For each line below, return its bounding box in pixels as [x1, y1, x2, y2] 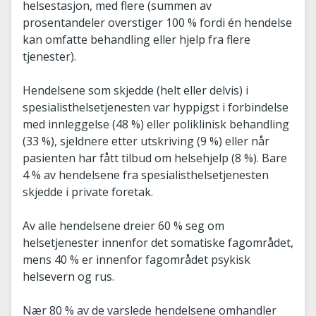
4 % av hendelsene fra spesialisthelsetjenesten [23, 167, 269, 183]
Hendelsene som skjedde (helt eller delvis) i [23, 83, 248, 98]
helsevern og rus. [23, 269, 114, 284]
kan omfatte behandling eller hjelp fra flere [23, 32, 250, 47]
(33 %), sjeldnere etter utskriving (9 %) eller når [23, 133, 269, 149]
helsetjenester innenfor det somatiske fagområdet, [23, 235, 293, 250]
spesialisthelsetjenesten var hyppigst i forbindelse [23, 99, 288, 115]
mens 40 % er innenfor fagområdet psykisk [23, 252, 250, 267]
